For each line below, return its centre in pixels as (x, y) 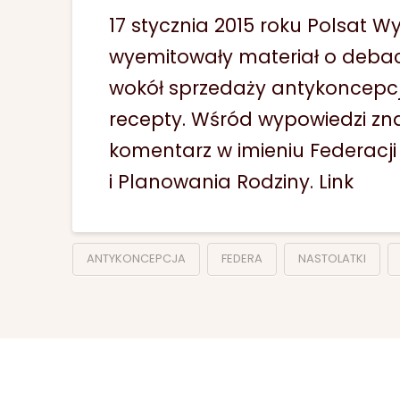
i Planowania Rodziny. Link (232, 181)
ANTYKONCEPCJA (136, 259)
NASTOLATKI (332, 259)
